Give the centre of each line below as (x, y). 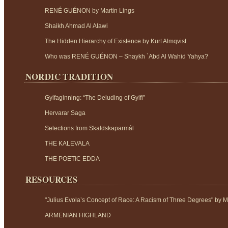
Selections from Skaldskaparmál (89, 128)
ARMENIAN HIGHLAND (78, 216)
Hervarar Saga (65, 113)
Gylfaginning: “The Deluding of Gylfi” (95, 97)
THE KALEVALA (67, 143)
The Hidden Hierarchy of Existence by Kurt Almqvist (116, 41)
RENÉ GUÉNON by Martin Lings (90, 10)
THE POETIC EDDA (72, 159)
